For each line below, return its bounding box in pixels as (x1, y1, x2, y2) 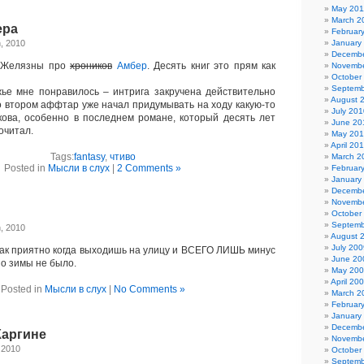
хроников (70, 60, 112, 71)
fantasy (73, 151, 105, 162)
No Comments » (113, 284, 185, 295)
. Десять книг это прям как (146, 60, 275, 71)
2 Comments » (117, 162, 181, 174)
